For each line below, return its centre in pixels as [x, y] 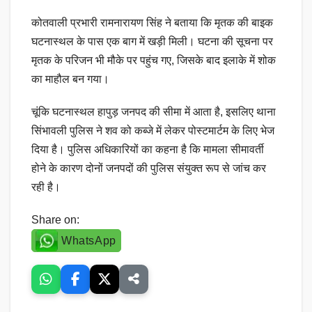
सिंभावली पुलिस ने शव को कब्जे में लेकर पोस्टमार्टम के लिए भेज [153, 130]
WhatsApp [89, 240]
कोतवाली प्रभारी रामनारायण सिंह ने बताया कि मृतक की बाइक [152, 22]
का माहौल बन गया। [70, 79]
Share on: [55, 219]
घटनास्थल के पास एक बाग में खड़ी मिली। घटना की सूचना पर [152, 41]
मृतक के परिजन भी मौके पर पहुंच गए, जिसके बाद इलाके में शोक [154, 60]
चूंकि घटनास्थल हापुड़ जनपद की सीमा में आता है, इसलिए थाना [154, 111]
